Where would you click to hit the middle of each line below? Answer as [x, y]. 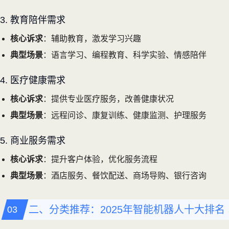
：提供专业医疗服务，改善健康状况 [108, 99]
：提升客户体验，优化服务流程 [100, 159]
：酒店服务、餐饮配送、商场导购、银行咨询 [125, 175]
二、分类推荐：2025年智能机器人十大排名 [127, 209]
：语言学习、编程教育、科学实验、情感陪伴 [125, 55]
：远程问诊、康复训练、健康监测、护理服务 [125, 115]
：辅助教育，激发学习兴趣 [92, 38]
